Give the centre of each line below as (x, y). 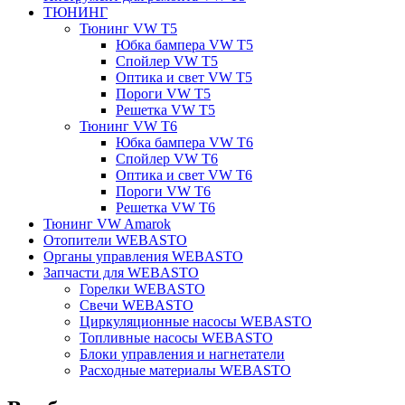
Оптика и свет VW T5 (184, 78)
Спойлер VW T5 (167, 61)
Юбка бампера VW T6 (184, 143)
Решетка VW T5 (165, 110)
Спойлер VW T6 (167, 159)
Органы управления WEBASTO (143, 257)
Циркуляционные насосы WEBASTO (196, 322)
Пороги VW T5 (163, 94)
